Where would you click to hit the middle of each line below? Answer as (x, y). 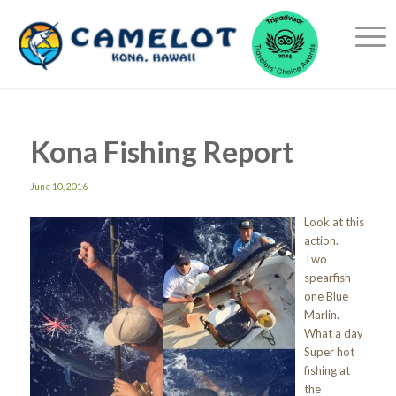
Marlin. (323, 315)
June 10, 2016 (58, 187)
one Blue (326, 297)
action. (322, 241)
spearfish (327, 278)
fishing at (327, 371)
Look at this (334, 222)
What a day (335, 334)
